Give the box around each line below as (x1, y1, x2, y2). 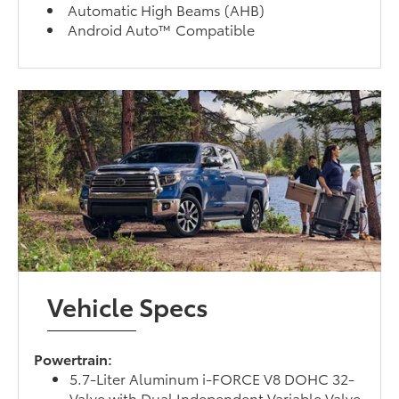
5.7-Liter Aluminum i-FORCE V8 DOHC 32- (69, 368, 355, 389)
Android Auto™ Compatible (68, 19, 256, 40)
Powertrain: (34, 348, 113, 370)
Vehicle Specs (47, 288, 209, 324)
